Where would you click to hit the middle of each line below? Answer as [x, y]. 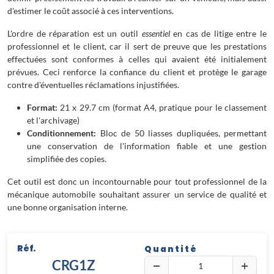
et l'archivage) [53, 120]
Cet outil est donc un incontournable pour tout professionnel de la [137, 181]
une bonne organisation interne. [68, 207]
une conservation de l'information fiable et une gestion [147, 146]
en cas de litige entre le [218, 33]
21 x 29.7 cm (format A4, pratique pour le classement [162, 107]
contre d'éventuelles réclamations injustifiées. [93, 85]
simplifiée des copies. [67, 159]
